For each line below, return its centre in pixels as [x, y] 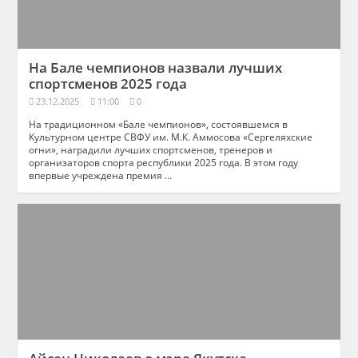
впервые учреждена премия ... [101, 175]
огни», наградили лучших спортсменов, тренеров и [151, 150]
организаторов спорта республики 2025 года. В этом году [164, 163]
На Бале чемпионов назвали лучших [156, 67]
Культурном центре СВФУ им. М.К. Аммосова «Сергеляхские [171, 137]
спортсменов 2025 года [108, 83]
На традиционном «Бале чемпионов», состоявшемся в [159, 124]
